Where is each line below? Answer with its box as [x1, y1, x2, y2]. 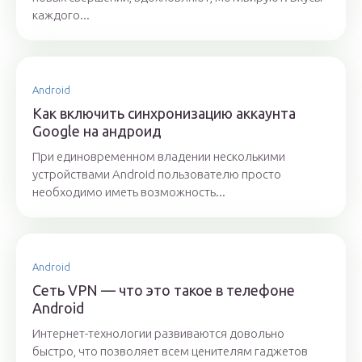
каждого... [32, 8, 90, 23]
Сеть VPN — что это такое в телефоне [32, 282, 295, 299]
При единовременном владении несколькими [32, 149, 285, 164]
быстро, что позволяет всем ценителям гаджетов [32, 344, 308, 359]
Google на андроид [32, 123, 162, 140]
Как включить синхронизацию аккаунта [32, 105, 296, 122]
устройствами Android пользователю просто [32, 167, 281, 182]
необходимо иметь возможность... [32, 185, 225, 200]
